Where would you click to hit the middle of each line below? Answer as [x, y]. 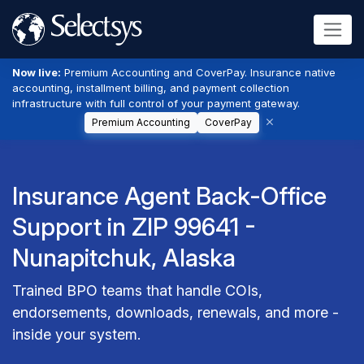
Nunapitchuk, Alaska [124, 258]
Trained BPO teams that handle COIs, [137, 290]
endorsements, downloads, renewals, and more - [175, 312]
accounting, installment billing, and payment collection [151, 88]
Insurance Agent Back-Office [169, 196]
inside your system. [76, 334]
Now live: [37, 72]
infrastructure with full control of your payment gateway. [156, 103]
